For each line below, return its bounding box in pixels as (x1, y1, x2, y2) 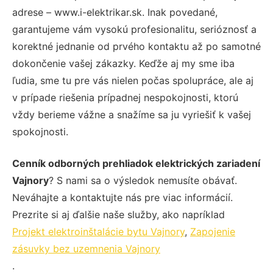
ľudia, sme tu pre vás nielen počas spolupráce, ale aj (12, 74, 253, 87)
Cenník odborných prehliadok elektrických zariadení (12, 157, 260, 169)
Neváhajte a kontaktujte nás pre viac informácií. (12, 191, 233, 204)
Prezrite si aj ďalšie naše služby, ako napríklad (12, 208, 225, 221)
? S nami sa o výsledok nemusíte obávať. (49, 174, 237, 186)
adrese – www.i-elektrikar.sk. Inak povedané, (12, 5, 218, 18)
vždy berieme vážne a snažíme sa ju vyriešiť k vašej (12, 108, 251, 121)
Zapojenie (190, 225, 235, 238)
